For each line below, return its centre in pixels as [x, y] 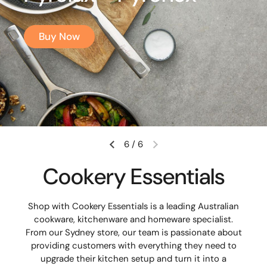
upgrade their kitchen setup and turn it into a [133, 259]
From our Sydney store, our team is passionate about [133, 232]
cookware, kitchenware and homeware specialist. [133, 219]
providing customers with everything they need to [133, 246]
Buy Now [59, 37]
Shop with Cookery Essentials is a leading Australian [133, 206]
